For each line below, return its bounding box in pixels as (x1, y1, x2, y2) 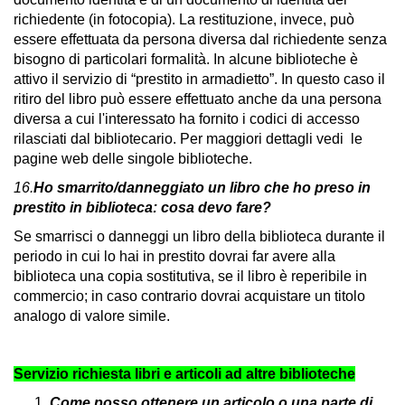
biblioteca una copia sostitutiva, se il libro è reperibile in (14, 268, 367, 284)
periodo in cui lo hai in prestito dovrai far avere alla (14, 249, 335, 264)
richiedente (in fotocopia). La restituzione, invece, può (14, 12, 354, 27)
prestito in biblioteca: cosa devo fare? (14, 200, 271, 215)
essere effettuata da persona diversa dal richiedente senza (14, 32, 387, 47)
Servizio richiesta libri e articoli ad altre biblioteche (14, 366, 355, 381)
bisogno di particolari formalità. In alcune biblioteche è (14, 52, 358, 67)
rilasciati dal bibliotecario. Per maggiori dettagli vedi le (14, 131, 363, 146)
